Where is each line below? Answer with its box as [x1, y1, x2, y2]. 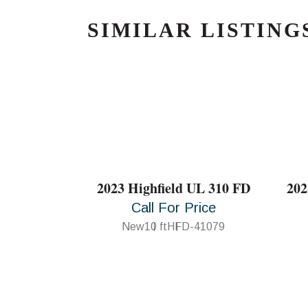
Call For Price [131, 199, 216, 215]
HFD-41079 [167, 220, 225, 232]
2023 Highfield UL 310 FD [96, 177, 250, 198]
